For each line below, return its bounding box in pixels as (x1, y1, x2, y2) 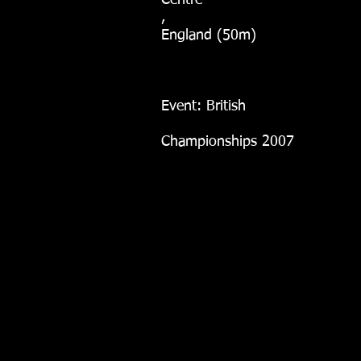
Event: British (161, 99, 246, 114)
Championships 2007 (161, 135, 294, 149)
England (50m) (161, 28, 256, 43)
